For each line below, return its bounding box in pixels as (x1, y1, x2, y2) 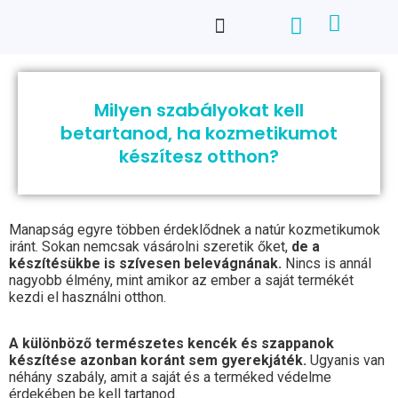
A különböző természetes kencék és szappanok (9, 335, 334, 353)
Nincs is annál (282, 255, 371, 272)
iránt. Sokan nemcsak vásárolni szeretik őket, (9, 238, 291, 255)
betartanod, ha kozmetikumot (60, 121, 338, 146)
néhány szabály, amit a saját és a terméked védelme (9, 369, 331, 386)
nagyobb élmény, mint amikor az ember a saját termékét (9, 272, 354, 289)
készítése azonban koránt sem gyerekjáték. (9, 352, 306, 370)
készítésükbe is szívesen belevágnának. (9, 255, 282, 272)
